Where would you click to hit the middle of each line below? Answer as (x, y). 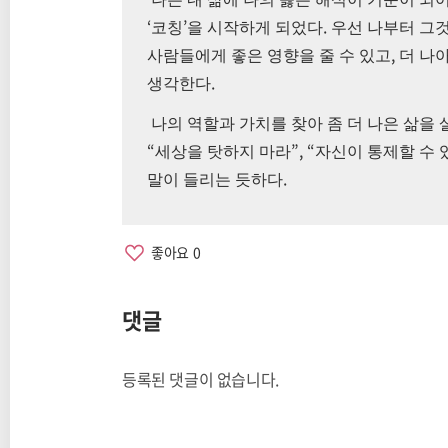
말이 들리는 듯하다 (215, 180)
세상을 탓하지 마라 (223, 152)
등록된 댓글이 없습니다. (200, 379)
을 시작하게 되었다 (255, 28)
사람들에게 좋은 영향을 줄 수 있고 (269, 56)
